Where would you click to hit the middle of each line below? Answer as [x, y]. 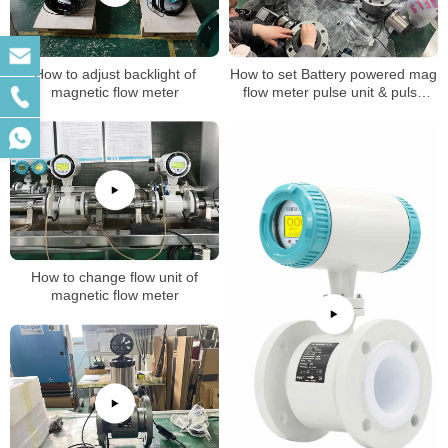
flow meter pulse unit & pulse [333, 92]
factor [333, 110]
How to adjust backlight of [114, 74]
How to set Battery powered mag [333, 74]
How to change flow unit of [114, 277]
